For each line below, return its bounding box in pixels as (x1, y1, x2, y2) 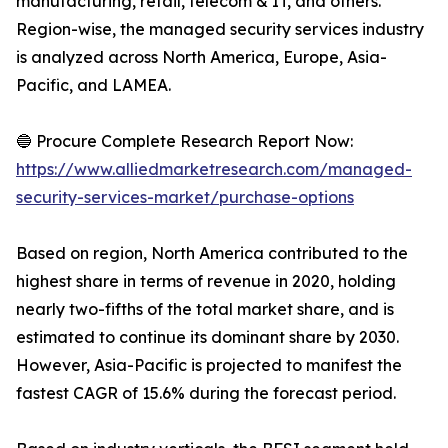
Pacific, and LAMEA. (16, 75, 171, 95)
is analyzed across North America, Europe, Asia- (16, 47, 387, 67)
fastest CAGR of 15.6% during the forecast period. (16, 383, 396, 403)
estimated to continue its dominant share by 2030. (16, 327, 399, 347)
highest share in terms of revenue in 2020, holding (16, 271, 396, 291)
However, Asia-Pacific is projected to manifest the (16, 355, 402, 375)
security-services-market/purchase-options (16, 187, 354, 207)
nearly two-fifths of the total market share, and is (16, 299, 394, 319)
